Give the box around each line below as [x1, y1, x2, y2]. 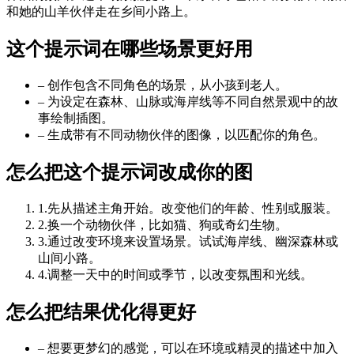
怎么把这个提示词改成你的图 [6, 161, 253, 183]
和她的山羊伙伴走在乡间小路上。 [6, 5, 196, 19]
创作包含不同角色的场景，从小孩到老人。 [47, 78, 288, 92]
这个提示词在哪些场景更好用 [6, 39, 253, 60]
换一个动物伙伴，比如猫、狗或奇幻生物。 [47, 217, 288, 232]
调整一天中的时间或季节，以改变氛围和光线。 [47, 267, 313, 281]
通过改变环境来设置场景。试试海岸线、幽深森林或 [47, 234, 338, 248]
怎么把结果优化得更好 [6, 301, 196, 322]
